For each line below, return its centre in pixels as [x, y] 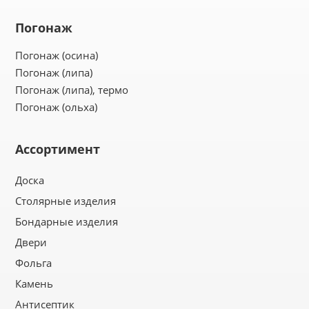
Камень [34, 283]
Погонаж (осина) [57, 55]
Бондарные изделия [67, 221]
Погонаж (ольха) [57, 107]
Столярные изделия [66, 201]
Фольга [34, 263]
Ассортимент [58, 149]
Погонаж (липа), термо [72, 90]
